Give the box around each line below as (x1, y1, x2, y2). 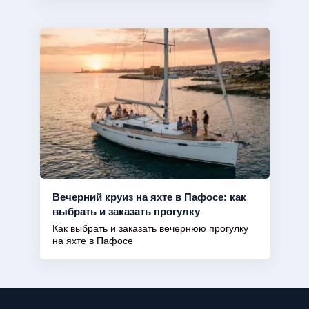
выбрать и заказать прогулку (52, 203, 200, 219)
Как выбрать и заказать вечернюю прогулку (52, 221, 248, 235)
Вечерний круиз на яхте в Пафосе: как (52, 188, 246, 204)
